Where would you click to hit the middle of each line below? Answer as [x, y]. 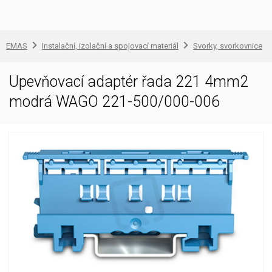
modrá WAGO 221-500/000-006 [114, 102]
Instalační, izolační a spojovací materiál [110, 46]
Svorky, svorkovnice [228, 46]
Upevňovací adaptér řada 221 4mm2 [129, 82]
